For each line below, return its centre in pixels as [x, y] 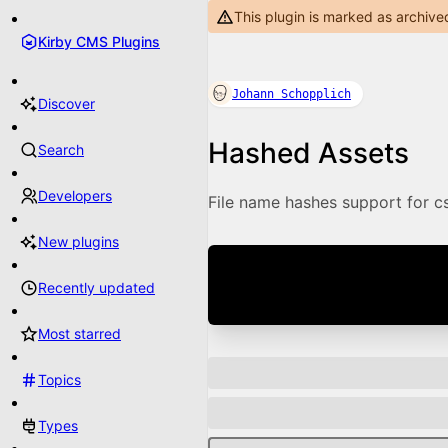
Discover [66, 103]
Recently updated [96, 287]
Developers [75, 195]
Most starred [79, 333]
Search [61, 149]
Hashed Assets [308, 153]
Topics [59, 379]
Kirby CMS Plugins [99, 41]
